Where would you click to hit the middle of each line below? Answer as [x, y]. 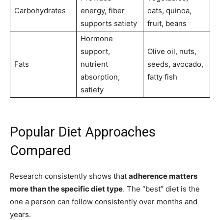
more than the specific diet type [66, 189]
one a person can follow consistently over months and [104, 202]
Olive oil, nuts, [172, 52]
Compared [41, 151]
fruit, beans [167, 24]
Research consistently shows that [69, 176]
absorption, [100, 77]
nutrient [94, 64]
